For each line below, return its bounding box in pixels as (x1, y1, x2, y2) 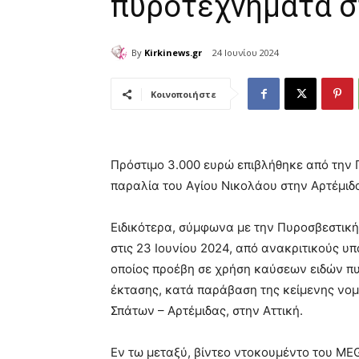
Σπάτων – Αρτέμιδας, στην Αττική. (111, 303, 303, 319)
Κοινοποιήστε (151, 88, 216, 101)
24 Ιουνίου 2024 (212, 46, 279, 59)
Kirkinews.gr (144, 46, 202, 58)
